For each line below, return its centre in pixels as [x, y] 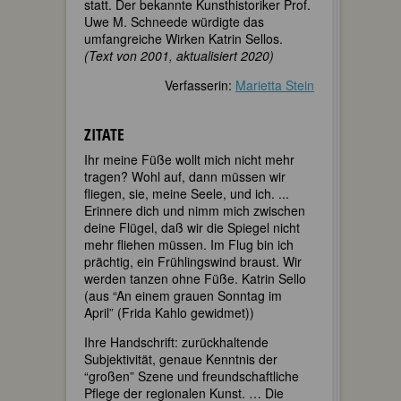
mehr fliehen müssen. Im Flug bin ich [189, 244]
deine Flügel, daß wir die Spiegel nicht [192, 227]
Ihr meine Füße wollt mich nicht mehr [189, 159]
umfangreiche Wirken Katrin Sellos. [183, 38]
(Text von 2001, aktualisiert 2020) [179, 55]
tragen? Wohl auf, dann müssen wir [185, 176]
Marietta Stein [275, 85]
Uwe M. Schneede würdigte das [174, 21]
